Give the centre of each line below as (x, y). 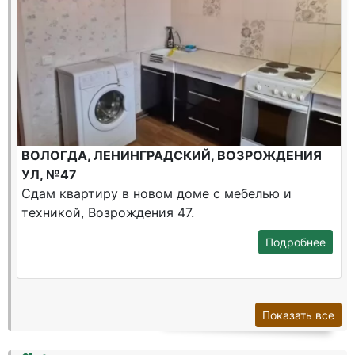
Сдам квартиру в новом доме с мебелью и (157, 193)
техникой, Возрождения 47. (108, 212)
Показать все (298, 315)
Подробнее (296, 242)
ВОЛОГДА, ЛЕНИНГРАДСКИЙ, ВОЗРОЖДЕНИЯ (172, 155)
